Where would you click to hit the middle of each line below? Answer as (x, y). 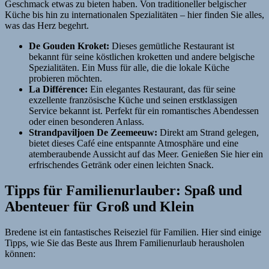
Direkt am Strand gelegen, (208, 132)
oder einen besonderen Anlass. (86, 121)
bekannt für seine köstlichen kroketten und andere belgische (142, 56)
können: (20, 253)
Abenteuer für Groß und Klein (99, 206)
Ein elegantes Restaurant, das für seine (162, 89)
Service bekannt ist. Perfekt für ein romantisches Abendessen (144, 110)
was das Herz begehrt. (47, 25)
